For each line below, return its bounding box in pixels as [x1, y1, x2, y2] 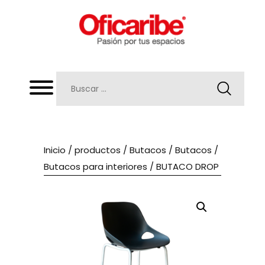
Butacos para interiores [44, 160, 147, 173]
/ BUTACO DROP [147, 160, 219, 173]
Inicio [44, 143, 66, 156]
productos [75, 143, 121, 156]
